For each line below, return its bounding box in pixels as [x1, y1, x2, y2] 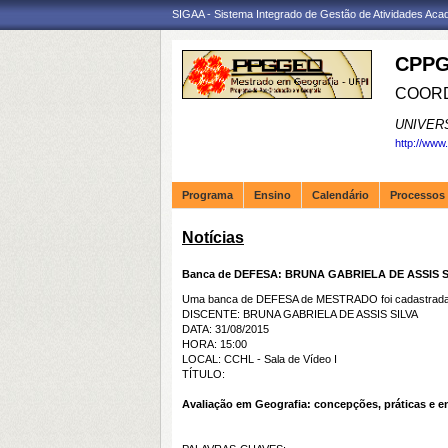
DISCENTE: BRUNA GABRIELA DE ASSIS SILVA [182, 308, 418, 320]
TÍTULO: [182, 368, 225, 380]
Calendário [312, 189, 369, 201]
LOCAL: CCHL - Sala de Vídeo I [182, 353, 337, 365]
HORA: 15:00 [182, 338, 247, 350]
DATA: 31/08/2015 [182, 323, 269, 335]
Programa [182, 189, 233, 201]
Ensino [254, 189, 291, 201]
